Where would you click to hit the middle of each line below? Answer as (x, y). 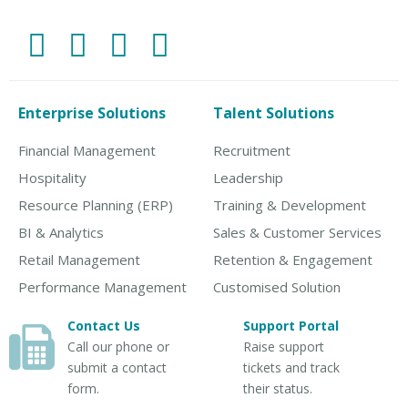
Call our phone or (119, 346)
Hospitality (52, 177)
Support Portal (291, 325)
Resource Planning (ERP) (96, 204)
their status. (277, 388)
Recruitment (252, 150)
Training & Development (290, 204)
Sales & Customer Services (297, 232)
